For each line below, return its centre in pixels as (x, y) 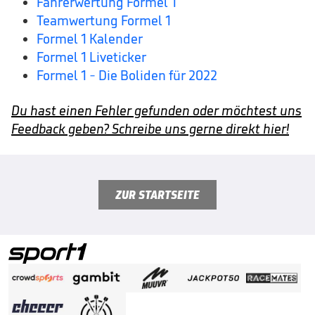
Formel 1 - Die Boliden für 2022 (127, 76)
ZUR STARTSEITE (157, 195)
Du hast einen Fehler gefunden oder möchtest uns (156, 111)
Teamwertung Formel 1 (104, 21)
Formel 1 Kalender (90, 39)
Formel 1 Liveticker (91, 57)
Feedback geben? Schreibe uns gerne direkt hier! (150, 129)
